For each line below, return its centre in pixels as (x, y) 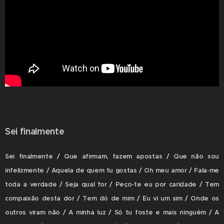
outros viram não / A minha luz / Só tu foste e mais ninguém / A (112, 212)
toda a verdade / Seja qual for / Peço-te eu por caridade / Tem (112, 184)
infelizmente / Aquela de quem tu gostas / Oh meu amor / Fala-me (112, 170)
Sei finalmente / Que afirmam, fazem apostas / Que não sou (112, 156)
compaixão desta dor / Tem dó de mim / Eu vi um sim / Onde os (112, 198)
